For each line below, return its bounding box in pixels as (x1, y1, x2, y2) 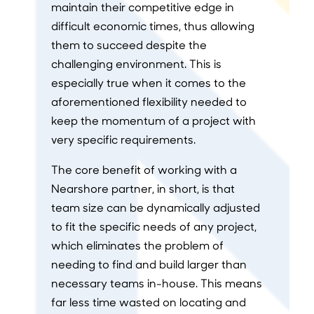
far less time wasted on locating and (50, 294, 246, 310)
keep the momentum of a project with (50, 113, 256, 128)
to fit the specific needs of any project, (50, 219, 257, 234)
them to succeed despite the (50, 37, 207, 53)
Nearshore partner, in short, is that (50, 181, 235, 196)
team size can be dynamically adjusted (50, 200, 260, 215)
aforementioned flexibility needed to (50, 94, 247, 109)
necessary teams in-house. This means (50, 275, 262, 291)
